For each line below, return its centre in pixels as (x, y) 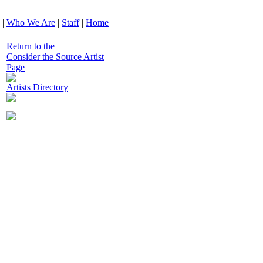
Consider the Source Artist (55, 57)
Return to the (31, 46)
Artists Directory (37, 87)
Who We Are (31, 23)
